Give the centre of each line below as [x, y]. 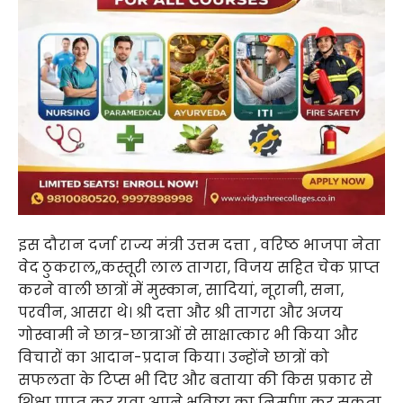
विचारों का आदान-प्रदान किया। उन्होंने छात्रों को [174, 357]
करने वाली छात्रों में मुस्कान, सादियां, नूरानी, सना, [181, 290]
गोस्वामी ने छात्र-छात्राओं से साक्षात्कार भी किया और [188, 335]
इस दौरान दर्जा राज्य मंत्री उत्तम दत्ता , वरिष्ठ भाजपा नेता [199, 245]
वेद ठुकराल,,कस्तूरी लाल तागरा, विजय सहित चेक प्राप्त [199, 267]
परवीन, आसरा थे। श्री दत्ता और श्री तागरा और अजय [180, 312]
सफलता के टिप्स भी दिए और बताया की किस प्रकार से [195, 380]
